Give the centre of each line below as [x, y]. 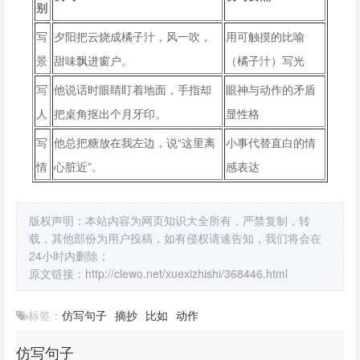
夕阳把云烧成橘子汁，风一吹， [133, 36]
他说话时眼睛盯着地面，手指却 [133, 89]
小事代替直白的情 [271, 142]
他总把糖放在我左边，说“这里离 [135, 142]
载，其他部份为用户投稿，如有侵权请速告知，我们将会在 [175, 238]
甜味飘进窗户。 [93, 60]
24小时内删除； [69, 256]
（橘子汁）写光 [265, 60]
